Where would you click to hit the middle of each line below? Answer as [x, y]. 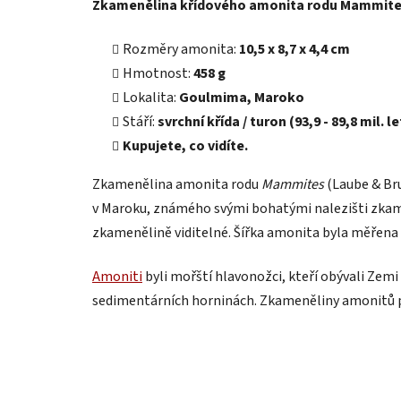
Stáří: [140, 121]
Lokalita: [151, 97]
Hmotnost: [157, 73]
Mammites [293, 184]
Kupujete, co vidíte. [185, 145]
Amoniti [117, 276]
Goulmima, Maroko [242, 97]
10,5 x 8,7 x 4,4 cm [293, 49]
